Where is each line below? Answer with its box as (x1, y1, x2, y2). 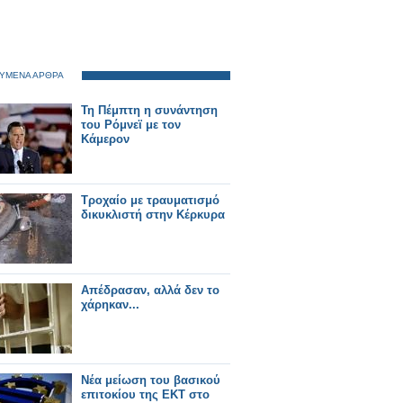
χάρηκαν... (81, 298, 139, 311)
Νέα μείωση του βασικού (81, 373, 220, 387)
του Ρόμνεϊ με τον (81, 118, 181, 131)
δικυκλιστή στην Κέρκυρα (81, 208, 225, 221)
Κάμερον (81, 132, 130, 146)
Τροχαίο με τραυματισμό (81, 193, 219, 207)
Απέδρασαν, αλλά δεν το (81, 283, 219, 297)
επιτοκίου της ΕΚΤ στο (81, 388, 210, 401)
